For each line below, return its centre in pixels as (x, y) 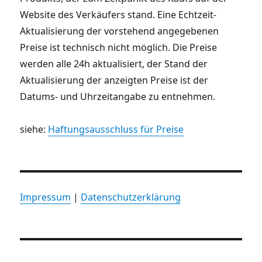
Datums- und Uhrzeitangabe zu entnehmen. (118, 96)
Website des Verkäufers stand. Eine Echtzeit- (118, 14)
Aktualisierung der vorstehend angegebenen (120, 31)
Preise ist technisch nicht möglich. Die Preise (119, 47)
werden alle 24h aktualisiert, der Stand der (114, 63)
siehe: (34, 129)
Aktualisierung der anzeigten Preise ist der (114, 80)
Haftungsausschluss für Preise (116, 129)
